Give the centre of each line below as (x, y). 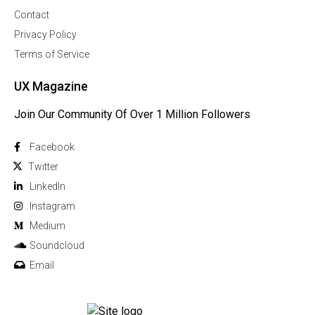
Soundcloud (57, 246)
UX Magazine (51, 86)
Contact (32, 15)
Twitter (43, 167)
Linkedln (47, 187)
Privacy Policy (45, 35)
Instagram (52, 206)
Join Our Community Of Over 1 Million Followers (132, 115)
